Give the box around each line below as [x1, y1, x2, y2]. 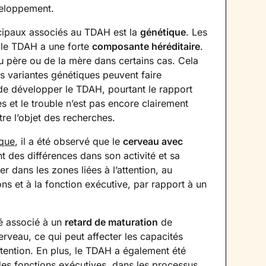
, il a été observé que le [15, 135, 123, 147]
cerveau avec [123, 135, 183, 147]
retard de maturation [65, 216, 158, 228]
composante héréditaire [92, 40, 200, 52]
